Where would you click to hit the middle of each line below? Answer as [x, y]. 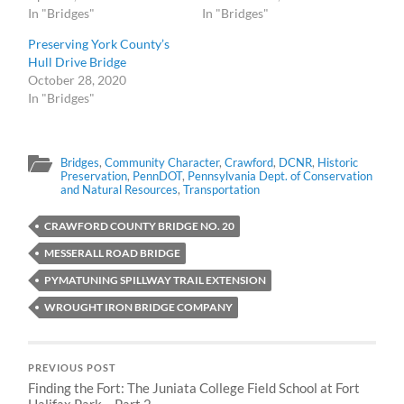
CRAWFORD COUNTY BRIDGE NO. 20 [140, 225]
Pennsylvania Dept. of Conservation [280, 175]
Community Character [162, 162]
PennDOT [158, 175]
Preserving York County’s [99, 43]
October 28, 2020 [78, 79]
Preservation [94, 175]
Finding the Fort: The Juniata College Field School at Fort [194, 387]
